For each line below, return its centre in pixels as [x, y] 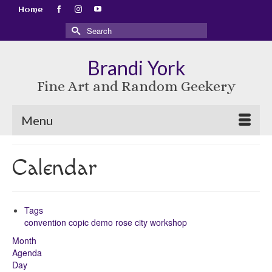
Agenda [27, 253]
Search [79, 29]
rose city [133, 222]
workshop [168, 222]
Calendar [55, 168]
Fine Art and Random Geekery [136, 86]
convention [46, 222]
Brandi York [136, 68]
